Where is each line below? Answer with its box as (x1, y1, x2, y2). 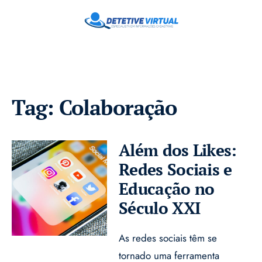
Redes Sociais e (119, 158, 232, 180)
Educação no (119, 177, 215, 199)
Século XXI (119, 196, 201, 219)
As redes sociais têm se (119, 230, 218, 245)
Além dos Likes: (119, 139, 237, 161)
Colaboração (58, 93, 177, 121)
